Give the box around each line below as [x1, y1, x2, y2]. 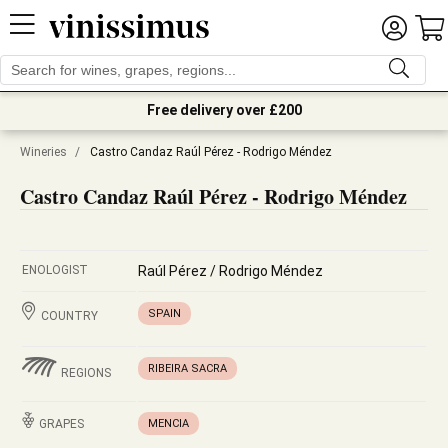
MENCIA [148, 417, 189, 430]
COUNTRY [41, 309, 98, 323]
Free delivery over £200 [146, 102, 302, 118]
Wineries [20, 145, 67, 159]
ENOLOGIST [22, 263, 88, 277]
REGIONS [61, 366, 111, 380]
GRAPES [39, 417, 84, 431]
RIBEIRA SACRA [148, 362, 227, 375]
